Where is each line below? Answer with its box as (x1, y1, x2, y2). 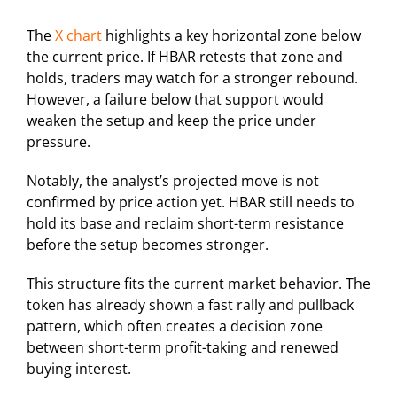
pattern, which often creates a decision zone (27, 316, 323, 337)
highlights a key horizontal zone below (102, 26, 361, 46)
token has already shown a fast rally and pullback (27, 295, 354, 315)
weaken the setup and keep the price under (27, 111, 316, 131)
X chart (55, 26, 102, 46)
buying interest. (27, 359, 131, 379)
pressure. (27, 132, 90, 152)
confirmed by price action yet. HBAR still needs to (27, 192, 354, 213)
